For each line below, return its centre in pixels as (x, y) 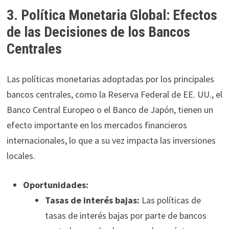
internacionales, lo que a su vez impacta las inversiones (111, 141)
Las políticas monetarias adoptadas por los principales (110, 79)
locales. (21, 156)
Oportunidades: (55, 185)
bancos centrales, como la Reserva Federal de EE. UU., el (114, 95)
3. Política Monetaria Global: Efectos (112, 15)
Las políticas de (170, 200)
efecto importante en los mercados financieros (97, 125)
